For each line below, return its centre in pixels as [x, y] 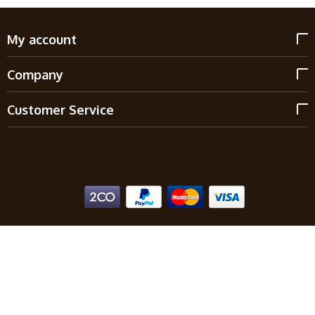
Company [35, 74]
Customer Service [60, 109]
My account [42, 39]
